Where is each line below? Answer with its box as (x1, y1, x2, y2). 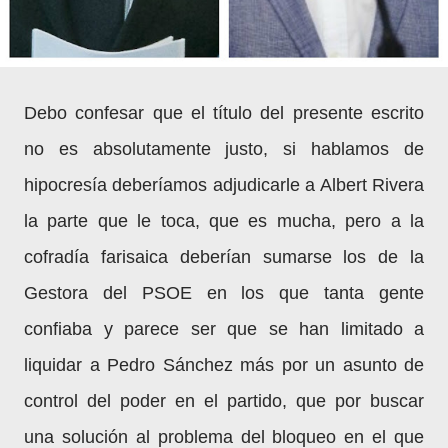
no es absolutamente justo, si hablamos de (24, 139, 424, 159)
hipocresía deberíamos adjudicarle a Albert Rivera (24, 175, 424, 195)
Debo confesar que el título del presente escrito (24, 103, 424, 123)
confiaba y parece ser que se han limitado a (24, 319, 424, 339)
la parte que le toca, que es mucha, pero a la (24, 211, 424, 231)
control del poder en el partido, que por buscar (24, 391, 424, 411)
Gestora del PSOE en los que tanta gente (24, 283, 424, 303)
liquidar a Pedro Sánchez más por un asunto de (24, 355, 424, 375)
